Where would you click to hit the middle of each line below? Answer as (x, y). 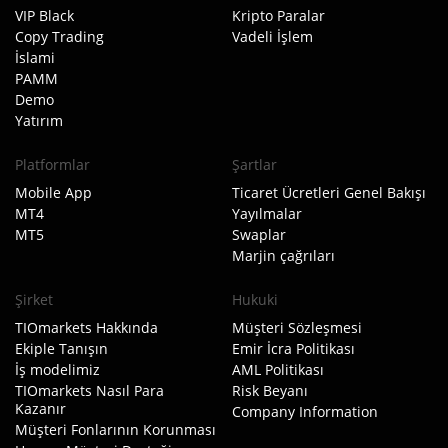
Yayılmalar (267, 213)
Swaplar (259, 234)
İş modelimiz (57, 369)
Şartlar (254, 164)
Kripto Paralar (278, 15)
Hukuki (255, 299)
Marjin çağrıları (283, 255)
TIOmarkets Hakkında (86, 327)
